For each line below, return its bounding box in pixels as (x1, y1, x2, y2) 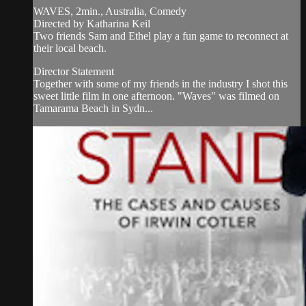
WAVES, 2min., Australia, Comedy (33, 5, 186, 17)
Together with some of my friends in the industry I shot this (33, 77, 288, 89)
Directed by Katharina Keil (33, 17, 150, 29)
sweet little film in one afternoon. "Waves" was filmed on (33, 89, 279, 102)
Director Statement (33, 65, 114, 77)
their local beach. (33, 42, 107, 54)
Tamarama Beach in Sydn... (33, 102, 153, 114)
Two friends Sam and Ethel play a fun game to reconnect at (33, 29, 288, 42)
